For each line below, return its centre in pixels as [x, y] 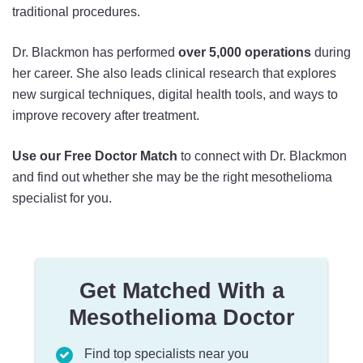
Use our [36, 156]
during [333, 53]
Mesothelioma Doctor [181, 318]
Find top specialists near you [167, 354]
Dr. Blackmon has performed [95, 53]
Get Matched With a [181, 291]
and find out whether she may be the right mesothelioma [172, 177]
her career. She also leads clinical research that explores [174, 74]
